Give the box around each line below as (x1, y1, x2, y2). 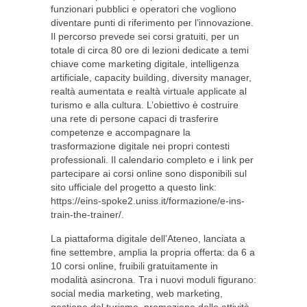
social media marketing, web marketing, (51, 288, 223, 299)
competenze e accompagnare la (51, 127, 191, 138)
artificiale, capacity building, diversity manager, (51, 72, 251, 83)
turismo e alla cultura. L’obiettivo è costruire (51, 99, 238, 110)
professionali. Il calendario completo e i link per (51, 154, 254, 165)
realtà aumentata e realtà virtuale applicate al (51, 86, 247, 97)
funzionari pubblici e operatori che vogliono (51, 3, 236, 14)
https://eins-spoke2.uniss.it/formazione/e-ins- (51, 195, 245, 206)
